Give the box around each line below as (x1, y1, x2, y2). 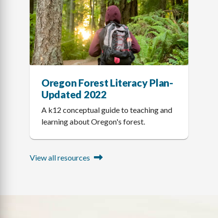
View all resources (29, 152, 90, 162)
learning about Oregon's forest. (41, 116, 145, 126)
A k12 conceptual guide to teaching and (41, 105, 172, 114)
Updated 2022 (41, 88, 107, 100)
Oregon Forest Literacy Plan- (41, 76, 173, 89)
